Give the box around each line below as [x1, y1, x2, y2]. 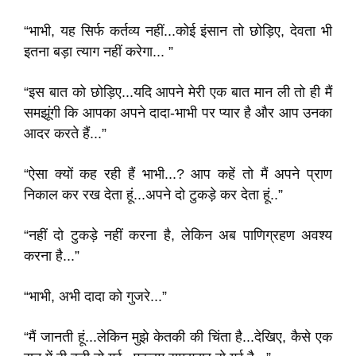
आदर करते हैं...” [24, 126, 106, 141]
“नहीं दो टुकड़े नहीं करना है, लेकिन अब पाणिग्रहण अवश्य [24, 227, 332, 243]
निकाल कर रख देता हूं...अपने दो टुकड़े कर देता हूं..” [24, 187, 283, 203]
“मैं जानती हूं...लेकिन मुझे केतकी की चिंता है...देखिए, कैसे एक [24, 329, 332, 345]
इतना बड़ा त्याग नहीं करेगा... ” [24, 44, 173, 60]
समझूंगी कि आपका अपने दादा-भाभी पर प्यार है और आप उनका [24, 105, 332, 121]
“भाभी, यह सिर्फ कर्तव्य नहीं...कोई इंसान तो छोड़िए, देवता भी [24, 23, 332, 39]
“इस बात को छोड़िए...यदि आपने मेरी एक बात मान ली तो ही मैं [24, 84, 332, 100]
